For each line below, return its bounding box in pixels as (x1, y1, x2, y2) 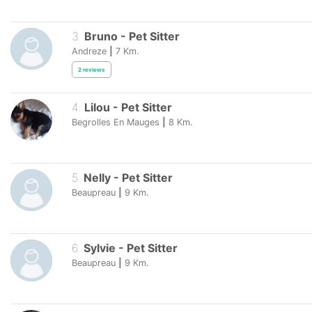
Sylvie (83, 241, 116, 255)
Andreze (72, 46, 107, 57)
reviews (83, 66, 105, 74)
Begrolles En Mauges (72, 116, 159, 127)
